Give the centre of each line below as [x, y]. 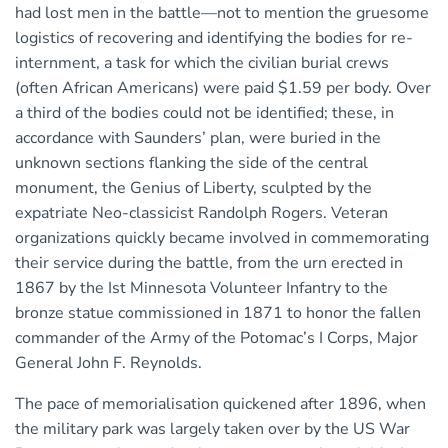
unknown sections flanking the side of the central [191, 163]
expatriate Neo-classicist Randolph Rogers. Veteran [201, 213]
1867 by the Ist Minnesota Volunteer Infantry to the [201, 288]
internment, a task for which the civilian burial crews [202, 63]
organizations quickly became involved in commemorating [222, 238]
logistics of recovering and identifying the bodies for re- [214, 38]
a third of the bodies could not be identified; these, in [204, 113]
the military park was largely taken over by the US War [212, 429]
